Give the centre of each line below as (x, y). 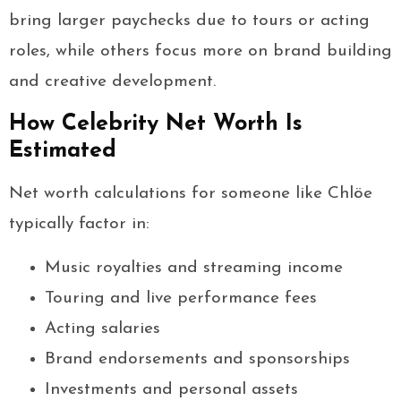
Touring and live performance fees (181, 299)
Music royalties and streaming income (194, 269)
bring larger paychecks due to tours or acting (189, 21)
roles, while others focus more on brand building (200, 52)
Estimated (63, 151)
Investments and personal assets (171, 390)
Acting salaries (102, 329)
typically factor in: (79, 225)
